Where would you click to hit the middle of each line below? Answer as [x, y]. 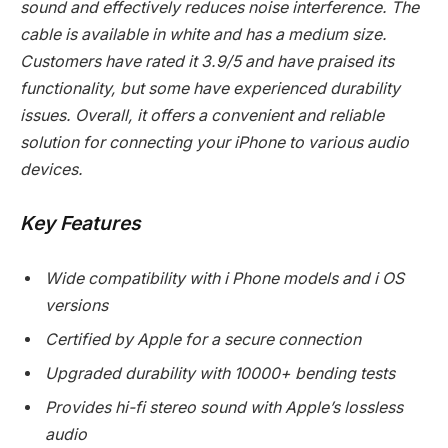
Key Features [80, 222]
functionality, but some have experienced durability [210, 88]
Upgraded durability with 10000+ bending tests [220, 374]
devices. [51, 169]
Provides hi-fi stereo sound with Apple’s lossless [224, 408]
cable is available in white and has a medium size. [203, 34]
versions [76, 306]
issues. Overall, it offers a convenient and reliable [202, 115]
